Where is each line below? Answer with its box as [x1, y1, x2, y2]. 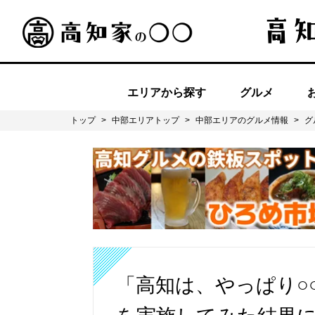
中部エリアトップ [112, 115, 179, 125]
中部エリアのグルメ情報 [195, 115, 288, 125]
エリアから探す [127, 86, 206, 98]
